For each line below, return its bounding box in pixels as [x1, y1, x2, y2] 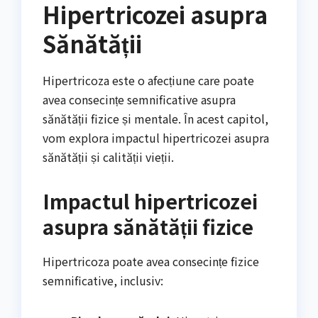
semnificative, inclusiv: [43, 272, 163, 290]
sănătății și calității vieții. [43, 148, 174, 166]
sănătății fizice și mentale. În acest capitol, [43, 110, 268, 128]
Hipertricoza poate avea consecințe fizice [43, 253, 259, 270]
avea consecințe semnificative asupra [43, 91, 236, 109]
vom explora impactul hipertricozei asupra [43, 129, 269, 147]
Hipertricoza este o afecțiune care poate [43, 72, 254, 89]
